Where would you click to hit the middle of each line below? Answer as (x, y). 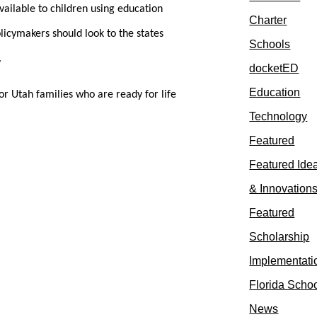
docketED (274, 69)
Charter (268, 21)
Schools (270, 45)
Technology (278, 117)
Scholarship (279, 237)
